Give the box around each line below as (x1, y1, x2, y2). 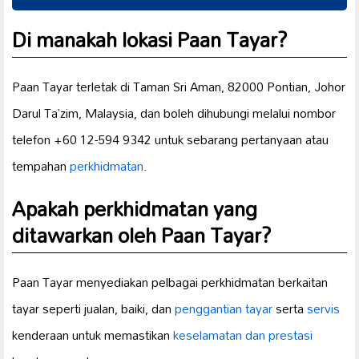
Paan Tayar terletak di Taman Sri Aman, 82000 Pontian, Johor (12, 73, 345, 99)
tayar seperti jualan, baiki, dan (12, 295, 175, 321)
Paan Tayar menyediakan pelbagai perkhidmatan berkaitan (12, 268, 328, 295)
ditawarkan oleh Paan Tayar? (12, 213, 272, 256)
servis (307, 295, 340, 321)
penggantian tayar (175, 295, 272, 321)
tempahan (12, 152, 70, 179)
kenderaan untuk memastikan (12, 321, 173, 348)
